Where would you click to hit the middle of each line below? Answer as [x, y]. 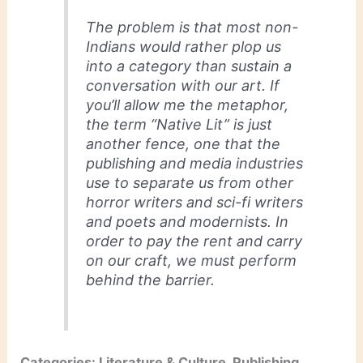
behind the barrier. [151, 280]
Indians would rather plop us [184, 46]
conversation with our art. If [183, 85]
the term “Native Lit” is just [179, 124]
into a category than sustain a [189, 66]
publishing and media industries [195, 163]
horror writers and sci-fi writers [195, 202]
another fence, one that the [184, 143]
